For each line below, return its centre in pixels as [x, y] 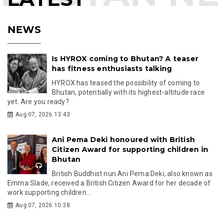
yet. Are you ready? [38, 101]
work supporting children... [49, 192]
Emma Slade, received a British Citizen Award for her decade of [109, 183]
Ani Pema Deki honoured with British [123, 139]
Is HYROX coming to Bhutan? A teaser [125, 58]
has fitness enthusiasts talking [112, 68]
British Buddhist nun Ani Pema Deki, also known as [132, 173]
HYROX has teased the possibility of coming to [126, 83]
